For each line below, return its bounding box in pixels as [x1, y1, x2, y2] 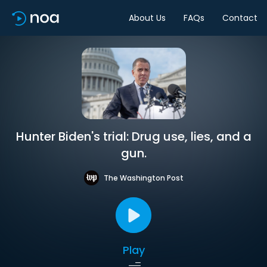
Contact [222, 11, 257, 24]
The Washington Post [103, 172, 184, 183]
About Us [129, 11, 166, 24]
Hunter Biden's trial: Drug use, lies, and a [15, 128, 252, 145]
